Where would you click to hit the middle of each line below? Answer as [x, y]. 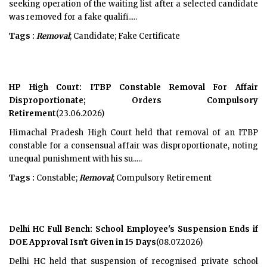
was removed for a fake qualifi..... [73, 17]
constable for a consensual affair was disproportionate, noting [133, 146]
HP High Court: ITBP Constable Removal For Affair [133, 87]
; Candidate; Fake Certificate [125, 36]
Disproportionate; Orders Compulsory [133, 100]
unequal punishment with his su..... [75, 159]
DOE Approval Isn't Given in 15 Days [83, 242]
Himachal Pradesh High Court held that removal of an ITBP [133, 133]
